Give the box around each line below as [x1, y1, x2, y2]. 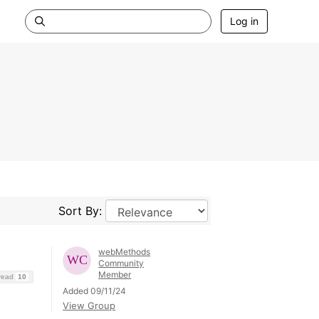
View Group [63, 300, 116, 311]
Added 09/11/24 [63, 286, 127, 296]
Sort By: [58, 204, 105, 218]
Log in [230, 15, 258, 27]
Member [98, 269, 132, 280]
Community [98, 258, 145, 268]
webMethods [98, 246, 151, 257]
